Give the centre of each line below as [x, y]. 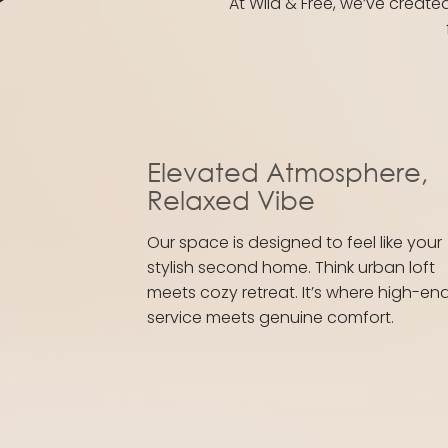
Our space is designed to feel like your [294, 243]
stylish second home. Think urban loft [290, 268]
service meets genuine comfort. [270, 318]
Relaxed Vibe [230, 199]
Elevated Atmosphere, [287, 171]
